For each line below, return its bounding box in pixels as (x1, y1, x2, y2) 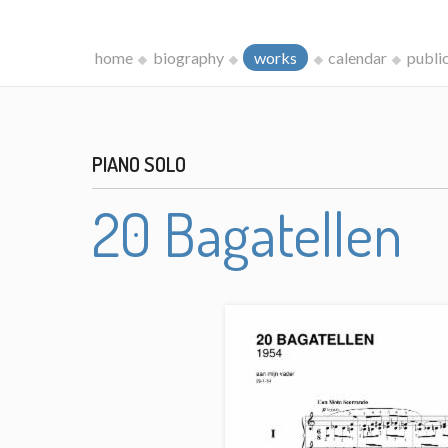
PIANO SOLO (92, 151, 187, 177)
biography (152, 48, 224, 67)
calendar (327, 48, 387, 67)
